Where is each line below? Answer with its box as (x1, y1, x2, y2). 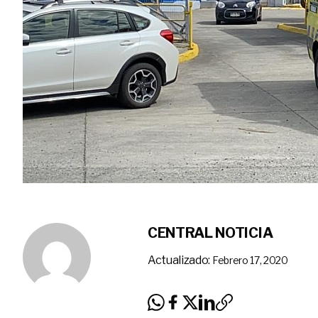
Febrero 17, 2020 (212, 254, 288, 266)
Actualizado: (148, 253, 211, 267)
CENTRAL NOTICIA (148, 224, 273, 241)
